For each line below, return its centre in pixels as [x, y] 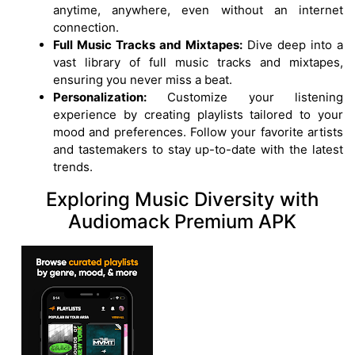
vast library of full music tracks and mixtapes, [198, 62]
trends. [73, 166]
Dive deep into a [293, 44]
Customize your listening [245, 97]
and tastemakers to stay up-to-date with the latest [198, 149]
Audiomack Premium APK [182, 221]
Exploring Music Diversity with [182, 199]
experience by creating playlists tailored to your [198, 114]
